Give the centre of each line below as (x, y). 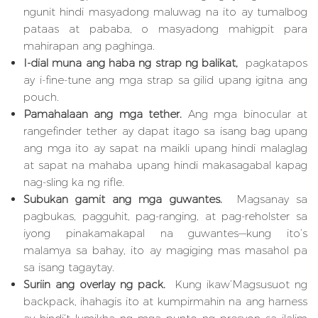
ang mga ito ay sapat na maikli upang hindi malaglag (165, 148)
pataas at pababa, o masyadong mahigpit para (165, 29)
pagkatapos (275, 63)
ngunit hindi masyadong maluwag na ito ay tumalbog (165, 12)
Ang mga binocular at (248, 114)
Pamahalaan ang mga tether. (106, 114)
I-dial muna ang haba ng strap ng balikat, (133, 63)
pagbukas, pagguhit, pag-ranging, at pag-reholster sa (165, 216)
